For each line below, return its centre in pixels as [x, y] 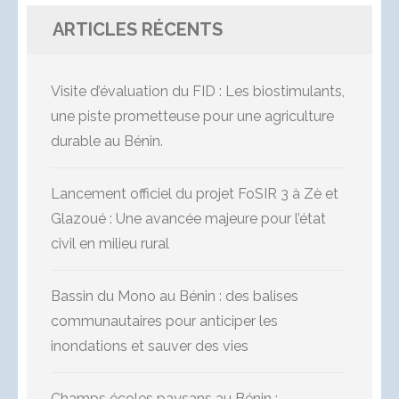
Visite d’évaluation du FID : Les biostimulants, [198, 92]
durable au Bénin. [107, 142]
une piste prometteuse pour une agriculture [192, 117]
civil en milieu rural [110, 244]
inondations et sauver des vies [150, 346]
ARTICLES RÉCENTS [138, 30]
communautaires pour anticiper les [164, 322]
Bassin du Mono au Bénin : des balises [175, 297]
